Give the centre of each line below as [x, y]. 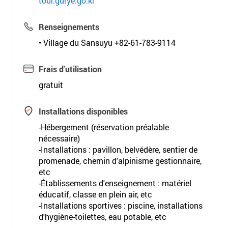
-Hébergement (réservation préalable [104, 127]
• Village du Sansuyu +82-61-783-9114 [107, 42]
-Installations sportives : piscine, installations [120, 205]
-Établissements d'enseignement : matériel [115, 183]
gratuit [51, 85]
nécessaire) [59, 138]
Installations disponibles [83, 111]
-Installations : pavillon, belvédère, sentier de [118, 149]
